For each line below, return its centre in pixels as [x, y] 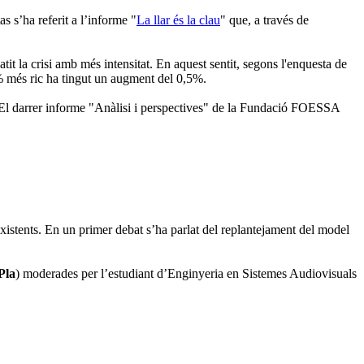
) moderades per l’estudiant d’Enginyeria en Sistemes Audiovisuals [186, 274]
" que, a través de [264, 19]
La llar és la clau [178, 19]
